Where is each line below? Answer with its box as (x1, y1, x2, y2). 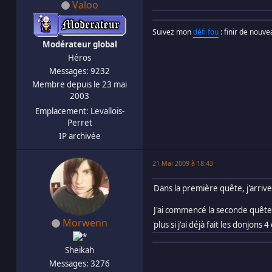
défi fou (193, 26, 219, 37)
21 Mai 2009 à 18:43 (152, 158, 213, 168)
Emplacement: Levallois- (35, 105, 124, 117)
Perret (67, 117, 92, 128)
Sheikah (65, 244, 94, 256)
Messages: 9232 (49, 65, 110, 76)
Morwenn (63, 216, 107, 229)
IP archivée (58, 130, 101, 141)
